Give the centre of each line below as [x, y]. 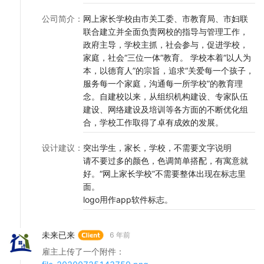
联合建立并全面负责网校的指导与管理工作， [166, 32]
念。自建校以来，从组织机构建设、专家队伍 [166, 96]
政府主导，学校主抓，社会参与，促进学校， [166, 44]
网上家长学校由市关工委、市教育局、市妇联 [166, 19]
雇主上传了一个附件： [83, 252]
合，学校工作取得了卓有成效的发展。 [153, 122]
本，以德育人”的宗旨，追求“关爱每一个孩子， [169, 70]
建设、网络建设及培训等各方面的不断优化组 [166, 109]
